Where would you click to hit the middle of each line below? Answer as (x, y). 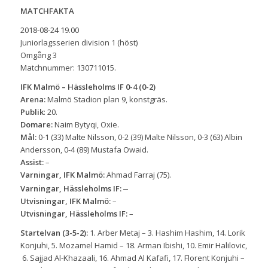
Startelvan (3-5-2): (54, 232)
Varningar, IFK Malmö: (62, 174)
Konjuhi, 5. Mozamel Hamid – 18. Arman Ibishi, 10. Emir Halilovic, (133, 245)
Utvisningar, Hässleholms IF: (74, 213)
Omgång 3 (38, 55)
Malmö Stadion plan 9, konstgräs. (106, 99)
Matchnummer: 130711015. (68, 67)
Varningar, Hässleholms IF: (71, 188)
